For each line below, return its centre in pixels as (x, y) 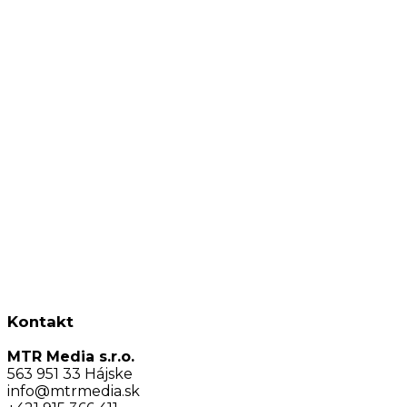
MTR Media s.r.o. (71, 357)
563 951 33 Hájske (70, 374)
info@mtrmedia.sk (74, 392)
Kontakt (40, 321)
